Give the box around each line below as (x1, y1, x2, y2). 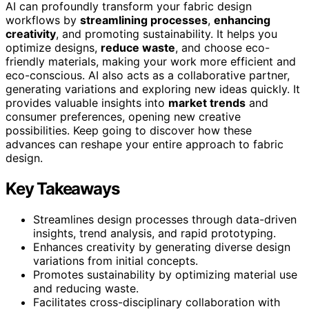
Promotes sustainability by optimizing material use (33, 267, 297, 281)
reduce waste (101, 40, 175, 54)
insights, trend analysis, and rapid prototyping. (33, 226, 276, 240)
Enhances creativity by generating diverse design (33, 239, 290, 254)
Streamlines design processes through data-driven (33, 212, 297, 226)
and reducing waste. (33, 281, 139, 295)
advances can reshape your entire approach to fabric (6, 137, 283, 151)
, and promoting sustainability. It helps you (56, 26, 277, 41)
